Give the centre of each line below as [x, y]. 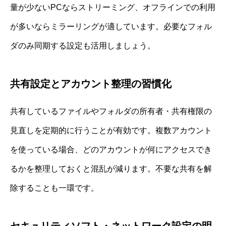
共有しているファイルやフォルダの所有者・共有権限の [111, 111]
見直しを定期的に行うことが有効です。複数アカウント [111, 131]
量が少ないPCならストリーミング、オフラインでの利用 [113, 8]
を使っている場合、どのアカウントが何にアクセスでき [111, 150]
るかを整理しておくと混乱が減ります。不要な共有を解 [111, 169]
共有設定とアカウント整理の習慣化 [91, 84]
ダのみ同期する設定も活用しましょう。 [83, 46]
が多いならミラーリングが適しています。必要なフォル [111, 27]
